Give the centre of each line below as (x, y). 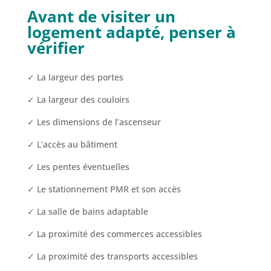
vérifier (56, 48)
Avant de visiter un (101, 17)
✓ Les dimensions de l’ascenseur (94, 122)
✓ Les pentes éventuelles (78, 167)
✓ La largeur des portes (75, 77)
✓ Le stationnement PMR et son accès (104, 189)
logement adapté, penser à (131, 32)
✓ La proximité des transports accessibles (112, 256)
